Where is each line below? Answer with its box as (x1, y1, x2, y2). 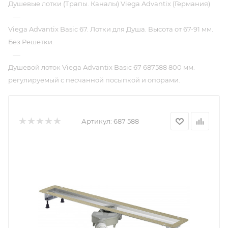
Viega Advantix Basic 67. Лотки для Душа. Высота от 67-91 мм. (8, 25, 213, 33)
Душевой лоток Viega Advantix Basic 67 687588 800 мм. (8, 63, 195, 71)
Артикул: (81, 117, 112, 125)
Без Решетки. (8, 38, 54, 46)
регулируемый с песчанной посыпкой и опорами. (8, 76, 180, 84)
